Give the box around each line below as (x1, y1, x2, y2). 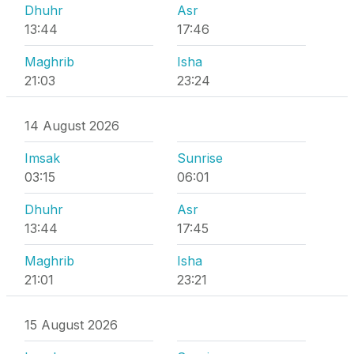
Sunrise (177, 150, 223, 167)
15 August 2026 (24, 317, 118, 333)
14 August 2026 (24, 118, 119, 134)
